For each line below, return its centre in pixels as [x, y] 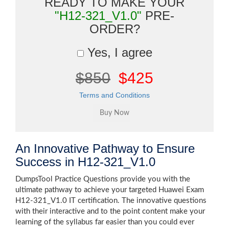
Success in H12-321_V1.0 [85, 162]
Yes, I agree [118, 52]
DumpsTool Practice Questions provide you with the [103, 179]
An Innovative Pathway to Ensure [105, 148]
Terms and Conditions [114, 95]
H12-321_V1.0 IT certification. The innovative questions [111, 201]
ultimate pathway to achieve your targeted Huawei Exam [110, 190]
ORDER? [114, 29]
